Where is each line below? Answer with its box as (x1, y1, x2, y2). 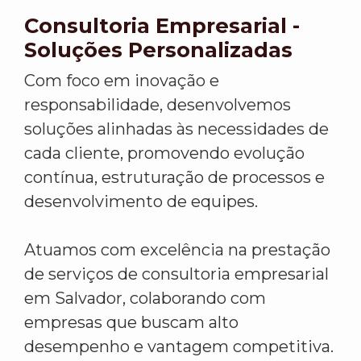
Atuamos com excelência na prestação (24, 240, 330, 260)
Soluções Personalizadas (24, 37, 293, 63)
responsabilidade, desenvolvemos (24, 95, 291, 115)
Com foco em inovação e (24, 71, 219, 91)
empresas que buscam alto (24, 313, 239, 333)
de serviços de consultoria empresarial (24, 264, 329, 284)
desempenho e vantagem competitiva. (24, 337, 334, 357)
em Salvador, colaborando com (24, 288, 266, 309)
